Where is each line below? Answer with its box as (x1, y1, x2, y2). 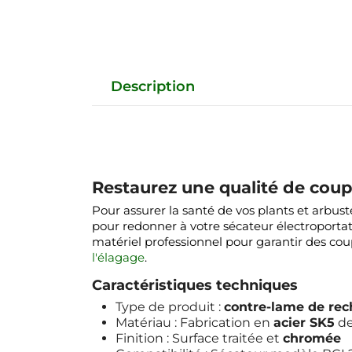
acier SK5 (273, 314, 335, 330)
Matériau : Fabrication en (115, 314, 273, 330)
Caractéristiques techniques (92, 276, 298, 294)
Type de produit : (115, 299, 224, 314)
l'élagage (92, 249, 145, 265)
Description (111, 77, 195, 95)
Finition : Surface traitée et (115, 330, 283, 346)
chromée (283, 330, 341, 346)
